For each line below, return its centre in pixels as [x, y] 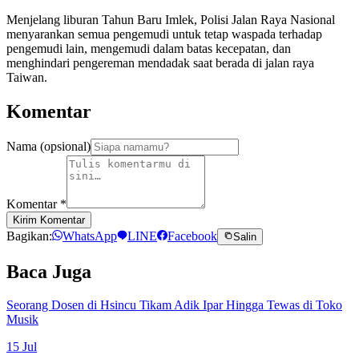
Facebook [192, 236]
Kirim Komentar [49, 220]
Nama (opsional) [48, 146]
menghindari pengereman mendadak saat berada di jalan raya [160, 63]
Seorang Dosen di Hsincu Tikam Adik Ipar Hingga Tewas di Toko [174, 305]
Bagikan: [29, 236]
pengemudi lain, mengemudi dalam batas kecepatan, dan [149, 48]
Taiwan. [27, 77]
